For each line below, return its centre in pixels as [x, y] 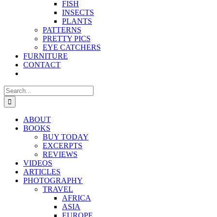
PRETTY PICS [67, 39]
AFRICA [77, 198]
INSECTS [78, 12]
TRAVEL [58, 189]
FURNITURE [46, 56]
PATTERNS [62, 30]
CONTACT [42, 65]
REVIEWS [60, 154]
